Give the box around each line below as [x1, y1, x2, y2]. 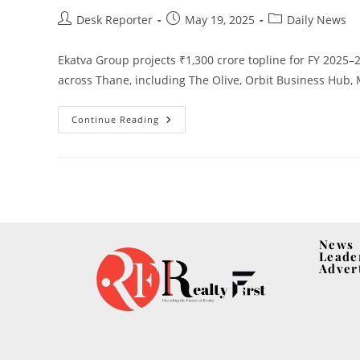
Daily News [287, 12, 346, 28]
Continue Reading [72, 113, 159, 126]
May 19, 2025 [185, 12, 255, 28]
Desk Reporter [76, 12, 153, 28]
